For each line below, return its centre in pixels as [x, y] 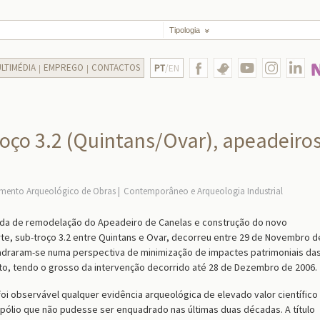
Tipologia [185, 30]
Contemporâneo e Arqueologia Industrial [203, 191]
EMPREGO [64, 67]
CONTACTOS [116, 67]
